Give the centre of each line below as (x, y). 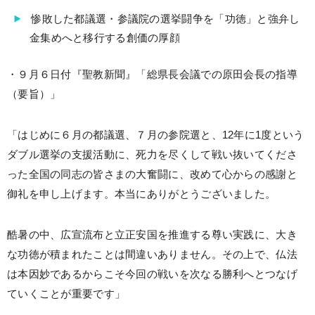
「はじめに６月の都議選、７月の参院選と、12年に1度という (156, 135)
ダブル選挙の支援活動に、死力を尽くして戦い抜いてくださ (152, 155)
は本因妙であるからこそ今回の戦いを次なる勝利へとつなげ (152, 274)
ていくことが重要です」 (66, 294)
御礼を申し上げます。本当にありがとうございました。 (142, 194)
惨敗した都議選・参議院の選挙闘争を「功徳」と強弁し (166, 19)
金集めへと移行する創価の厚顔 (105, 38)
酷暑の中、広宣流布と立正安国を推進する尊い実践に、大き (152, 235)
